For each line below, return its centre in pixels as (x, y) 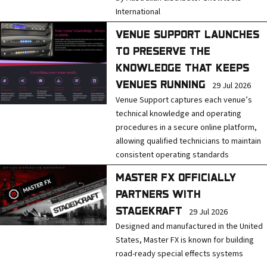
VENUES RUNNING (161, 84)
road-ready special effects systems (180, 254)
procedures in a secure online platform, (187, 128)
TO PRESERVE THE (163, 51)
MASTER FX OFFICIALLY (176, 177)
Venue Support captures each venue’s (184, 100)
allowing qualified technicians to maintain (189, 141)
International (138, 12)
